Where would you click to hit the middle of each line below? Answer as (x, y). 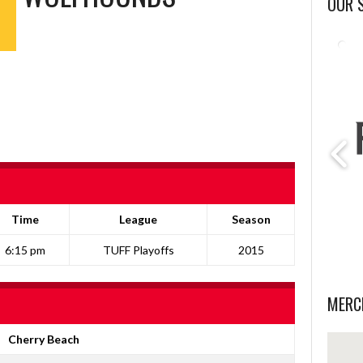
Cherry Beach (44, 339)
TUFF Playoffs (138, 250)
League (138, 219)
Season (251, 219)
